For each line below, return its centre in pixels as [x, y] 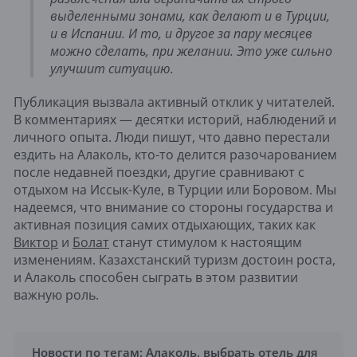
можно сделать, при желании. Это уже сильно [191, 51]
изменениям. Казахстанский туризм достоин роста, [175, 259]
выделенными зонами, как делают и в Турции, [190, 16]
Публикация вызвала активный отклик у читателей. [174, 102]
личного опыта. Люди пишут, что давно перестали [172, 137]
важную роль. [56, 294]
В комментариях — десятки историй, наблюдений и [175, 119]
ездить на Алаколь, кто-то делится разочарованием [175, 154]
